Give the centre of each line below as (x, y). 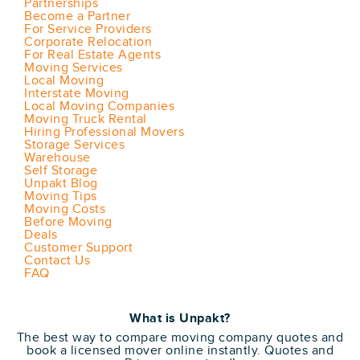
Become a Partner (77, 16)
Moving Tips (61, 196)
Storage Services (74, 145)
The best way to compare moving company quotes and (180, 338)
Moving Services (74, 68)
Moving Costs (65, 209)
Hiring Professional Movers (104, 132)
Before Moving (68, 222)
